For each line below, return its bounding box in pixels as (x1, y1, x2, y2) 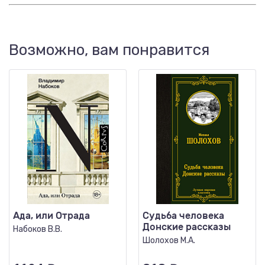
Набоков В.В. (13, 224, 62, 234)
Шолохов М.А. (143, 235, 195, 245)
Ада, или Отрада (13, 210, 90, 221)
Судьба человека (143, 210, 224, 221)
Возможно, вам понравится (9, 41, 209, 59)
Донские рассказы (143, 221, 231, 232)
